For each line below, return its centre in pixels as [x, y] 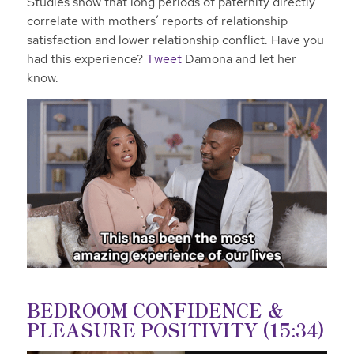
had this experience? [86, 59]
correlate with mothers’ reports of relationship [157, 21]
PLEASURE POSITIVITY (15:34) [175, 330]
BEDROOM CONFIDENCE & [155, 310]
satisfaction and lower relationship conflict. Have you [175, 40]
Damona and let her [239, 59]
